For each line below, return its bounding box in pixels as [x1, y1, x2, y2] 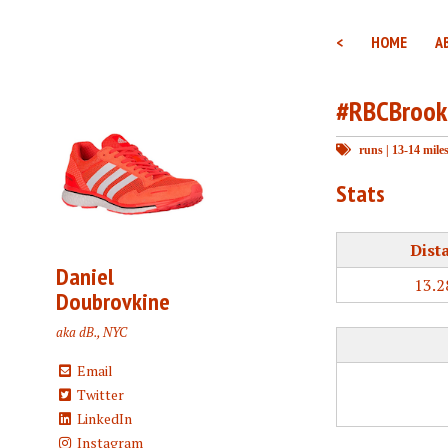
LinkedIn [73, 409, 132, 429]
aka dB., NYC [56, 324, 127, 342]
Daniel [56, 261, 114, 293]
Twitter [73, 385, 124, 405]
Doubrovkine [56, 286, 170, 318]
